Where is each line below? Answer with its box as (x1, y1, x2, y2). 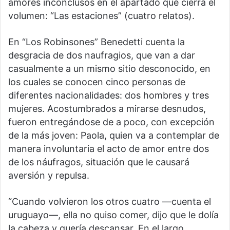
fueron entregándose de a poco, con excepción (8, 117, 215, 128)
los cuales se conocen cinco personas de (8, 76, 185, 88)
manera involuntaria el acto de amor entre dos (8, 143, 209, 155)
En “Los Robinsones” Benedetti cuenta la (8, 36, 185, 48)
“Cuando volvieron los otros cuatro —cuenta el (8, 196, 211, 207)
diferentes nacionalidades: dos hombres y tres (8, 90, 209, 101)
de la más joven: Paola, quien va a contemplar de (8, 130, 219, 141)
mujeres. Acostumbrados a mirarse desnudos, (8, 103, 206, 114)
